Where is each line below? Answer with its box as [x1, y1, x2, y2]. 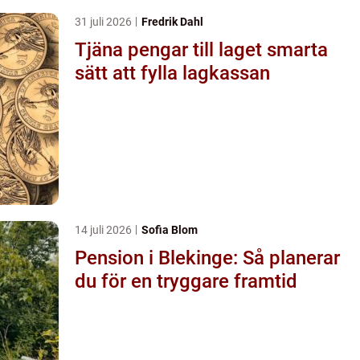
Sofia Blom [141, 223, 198, 236]
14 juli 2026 [75, 223, 134, 236]
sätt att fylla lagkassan [75, 61, 270, 84]
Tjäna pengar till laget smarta [75, 38, 267, 61]
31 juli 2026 [75, 14, 134, 28]
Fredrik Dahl [141, 14, 203, 28]
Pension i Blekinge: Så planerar [75, 246, 340, 269]
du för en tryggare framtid [75, 269, 297, 292]
